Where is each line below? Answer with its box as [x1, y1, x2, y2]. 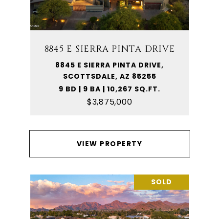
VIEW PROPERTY [76, 139, 143, 149]
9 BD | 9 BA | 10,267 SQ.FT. [59, 84, 160, 94]
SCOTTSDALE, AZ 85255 [63, 71, 156, 81]
